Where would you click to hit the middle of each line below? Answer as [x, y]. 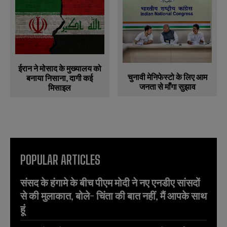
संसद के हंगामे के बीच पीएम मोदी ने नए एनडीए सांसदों [110, 183]
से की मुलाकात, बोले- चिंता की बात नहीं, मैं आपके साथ [113, 196]
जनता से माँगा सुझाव [167, 87]
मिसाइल [60, 88]
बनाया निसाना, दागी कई [60, 78]
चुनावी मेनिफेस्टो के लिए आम [167, 77]
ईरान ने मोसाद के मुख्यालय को [60, 68]
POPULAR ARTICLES [60, 160]
